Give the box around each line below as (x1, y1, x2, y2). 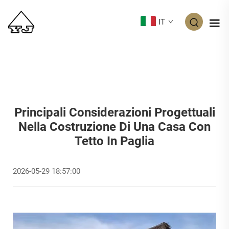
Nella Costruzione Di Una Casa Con (18, 119, 211, 134)
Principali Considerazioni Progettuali (14, 105, 215, 120)
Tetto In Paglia (75, 133, 154, 148)
